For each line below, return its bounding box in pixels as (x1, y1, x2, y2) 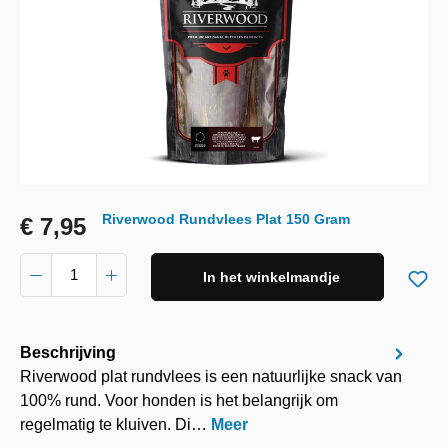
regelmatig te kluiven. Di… (20, 416, 211, 433)
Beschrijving (20, 343, 116, 361)
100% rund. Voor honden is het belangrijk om (20, 392, 338, 409)
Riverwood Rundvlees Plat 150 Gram (102, 211, 350, 227)
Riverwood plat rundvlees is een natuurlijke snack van (20, 368, 402, 385)
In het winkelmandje (203, 269, 340, 285)
